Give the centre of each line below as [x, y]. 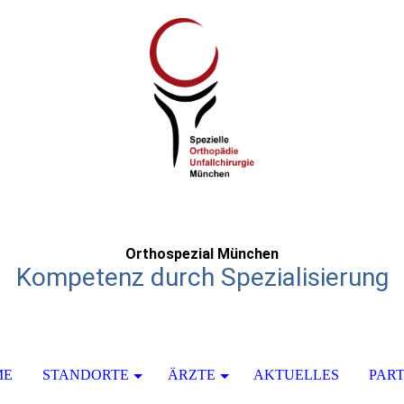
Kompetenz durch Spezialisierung [202, 277]
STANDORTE [85, 375]
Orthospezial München [202, 254]
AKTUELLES [297, 375]
